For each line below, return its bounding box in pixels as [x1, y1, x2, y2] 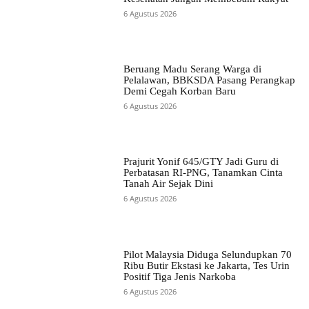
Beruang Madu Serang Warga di [123, 63, 261, 75]
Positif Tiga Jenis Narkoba [123, 270, 236, 282]
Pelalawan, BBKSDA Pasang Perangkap [123, 74, 295, 86]
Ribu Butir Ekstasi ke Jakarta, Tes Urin [123, 259, 290, 271]
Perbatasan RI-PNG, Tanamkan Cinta [123, 167, 283, 179]
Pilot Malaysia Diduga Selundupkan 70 [123, 248, 292, 260]
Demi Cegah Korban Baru [123, 86, 236, 97]
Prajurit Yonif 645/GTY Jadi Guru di [123, 156, 279, 168]
